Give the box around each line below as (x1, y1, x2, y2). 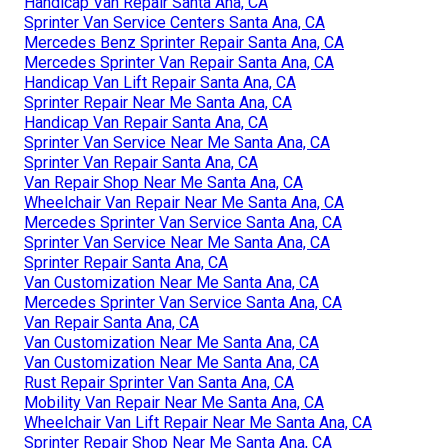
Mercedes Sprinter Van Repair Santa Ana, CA (24, 52, 334, 72)
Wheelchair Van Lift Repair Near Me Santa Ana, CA (24, 412, 372, 432)
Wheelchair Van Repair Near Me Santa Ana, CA (24, 192, 344, 212)
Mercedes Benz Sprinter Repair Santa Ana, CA (24, 32, 344, 52)
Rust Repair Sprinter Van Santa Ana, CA (24, 372, 294, 392)
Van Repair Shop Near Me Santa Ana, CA (24, 172, 303, 192)
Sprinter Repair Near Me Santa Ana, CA (24, 92, 292, 112)
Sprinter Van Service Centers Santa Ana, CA (24, 12, 325, 32)
